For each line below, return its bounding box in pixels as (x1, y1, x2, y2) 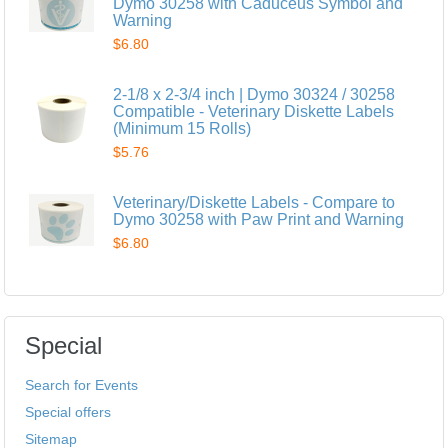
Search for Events (25, 376, 139, 393)
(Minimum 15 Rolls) (113, 119, 252, 137)
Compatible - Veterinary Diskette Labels (113, 102, 395, 120)
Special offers (25, 403, 112, 420)
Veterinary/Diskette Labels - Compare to (113, 193, 396, 211)
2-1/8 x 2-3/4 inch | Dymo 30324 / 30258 (113, 85, 396, 103)
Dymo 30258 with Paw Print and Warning (113, 210, 405, 228)
